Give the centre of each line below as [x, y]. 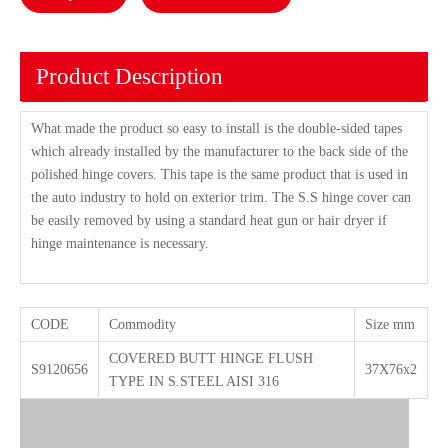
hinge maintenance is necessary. [120, 243]
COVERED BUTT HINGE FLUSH [211, 358]
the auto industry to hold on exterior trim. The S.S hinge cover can [221, 197]
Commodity [142, 324]
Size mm [390, 324]
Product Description [129, 76]
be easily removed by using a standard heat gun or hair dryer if [209, 220]
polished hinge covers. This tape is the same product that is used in [219, 174]
